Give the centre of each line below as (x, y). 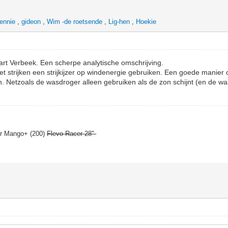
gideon (31, 21)
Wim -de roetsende (75, 21)
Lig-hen (119, 21)
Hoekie (146, 21)
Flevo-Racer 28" (72, 133)
